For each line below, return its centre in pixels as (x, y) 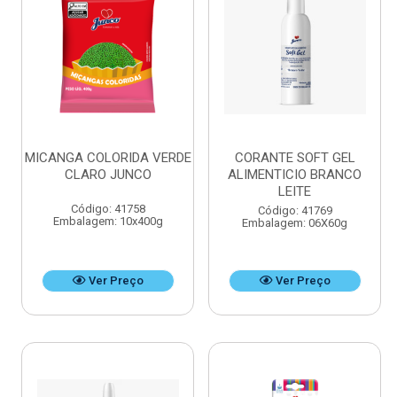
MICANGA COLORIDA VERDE (108, 158)
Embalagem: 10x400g (108, 222)
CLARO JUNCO (108, 175)
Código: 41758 (108, 209)
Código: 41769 (295, 211)
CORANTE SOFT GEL (295, 158)
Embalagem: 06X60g (295, 223)
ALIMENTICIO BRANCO (295, 175)
